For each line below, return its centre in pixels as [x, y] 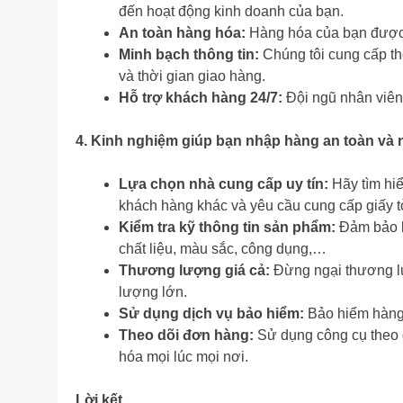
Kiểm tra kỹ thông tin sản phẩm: [227, 228]
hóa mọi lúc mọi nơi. [184, 357]
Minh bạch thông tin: [189, 55]
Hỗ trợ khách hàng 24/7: [201, 98]
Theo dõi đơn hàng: [186, 336]
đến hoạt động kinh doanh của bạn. [231, 12]
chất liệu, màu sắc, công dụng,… [223, 249]
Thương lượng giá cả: [194, 271]
